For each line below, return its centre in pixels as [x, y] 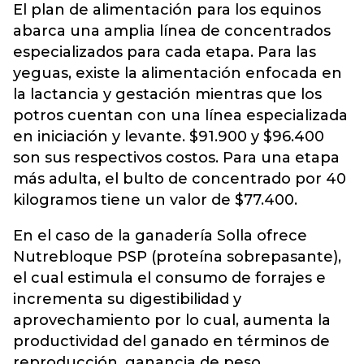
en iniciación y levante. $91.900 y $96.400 [169, 136]
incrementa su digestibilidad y [127, 299]
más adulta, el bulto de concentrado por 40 [180, 179]
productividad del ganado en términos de [171, 341]
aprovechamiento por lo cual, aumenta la [172, 320]
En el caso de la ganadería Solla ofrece [160, 236]
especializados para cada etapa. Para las [165, 52]
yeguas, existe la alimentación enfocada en [178, 73]
